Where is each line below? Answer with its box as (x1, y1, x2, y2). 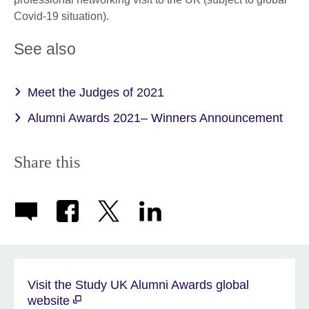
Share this (14, 153, 80, 172)
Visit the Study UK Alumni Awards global (28, 277, 249, 292)
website (28, 293, 73, 308)
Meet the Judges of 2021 (28, 85, 164, 99)
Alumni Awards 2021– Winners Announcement (28, 110, 283, 125)
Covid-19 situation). (14, 10, 109, 22)
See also (14, 39, 76, 58)
